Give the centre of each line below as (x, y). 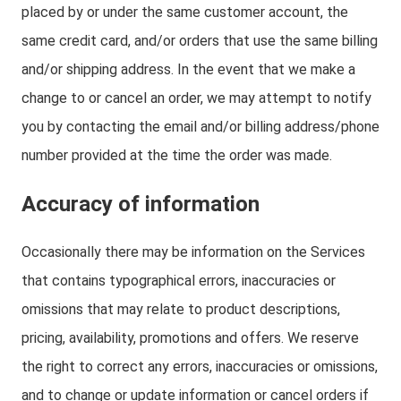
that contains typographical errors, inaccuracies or (179, 281)
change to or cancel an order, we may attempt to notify (196, 98)
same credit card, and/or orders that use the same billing (200, 41)
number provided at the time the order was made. (177, 155)
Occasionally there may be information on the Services (193, 252)
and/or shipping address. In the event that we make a (188, 69)
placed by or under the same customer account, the (185, 12)
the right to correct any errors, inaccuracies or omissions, (200, 367)
